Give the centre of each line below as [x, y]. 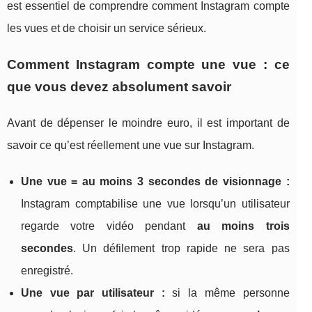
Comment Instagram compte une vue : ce [148, 65]
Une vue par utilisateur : [93, 293]
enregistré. [47, 271]
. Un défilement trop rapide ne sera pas [181, 249]
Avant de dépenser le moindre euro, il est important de [148, 123]
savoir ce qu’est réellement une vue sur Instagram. [131, 146]
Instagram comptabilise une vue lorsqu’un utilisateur [155, 204]
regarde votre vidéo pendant [109, 226]
